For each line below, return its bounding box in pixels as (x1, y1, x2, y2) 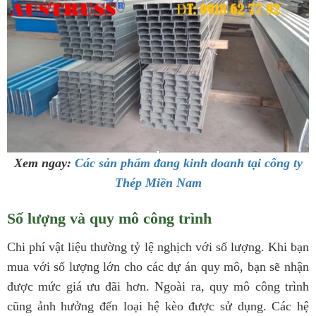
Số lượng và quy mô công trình (7, 209, 212, 227)
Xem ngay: (13, 155, 71, 170)
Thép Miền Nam (114, 175, 202, 190)
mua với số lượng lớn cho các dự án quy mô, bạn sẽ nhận (7, 259, 309, 274)
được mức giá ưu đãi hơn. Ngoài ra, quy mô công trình (7, 279, 309, 293)
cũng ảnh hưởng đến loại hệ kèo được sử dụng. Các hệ (7, 298, 309, 313)
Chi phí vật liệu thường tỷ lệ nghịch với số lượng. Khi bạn (7, 239, 309, 254)
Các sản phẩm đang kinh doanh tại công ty (74, 155, 303, 170)
